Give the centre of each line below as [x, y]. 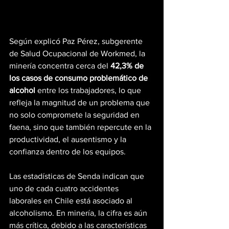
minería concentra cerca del [60, 66]
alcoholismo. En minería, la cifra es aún [79, 213]
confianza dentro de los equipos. [67, 152]
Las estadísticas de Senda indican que [78, 176]
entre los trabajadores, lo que [89, 90]
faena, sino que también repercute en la [81, 127]
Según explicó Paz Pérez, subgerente [77, 41]
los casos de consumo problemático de [79, 78]
